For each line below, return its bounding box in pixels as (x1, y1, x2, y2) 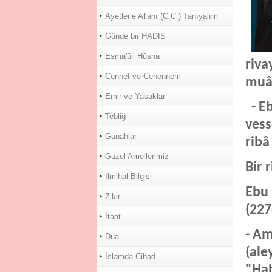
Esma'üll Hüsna (104, 52, 160, 61)
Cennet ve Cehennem (104, 72, 181, 81)
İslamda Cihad (104, 252, 155, 261)
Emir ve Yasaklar (104, 92, 165, 101)
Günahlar (104, 132, 137, 141)
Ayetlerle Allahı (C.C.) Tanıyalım (104, 12, 218, 21)
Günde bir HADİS (104, 32, 166, 41)
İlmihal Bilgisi (104, 172, 152, 181)
